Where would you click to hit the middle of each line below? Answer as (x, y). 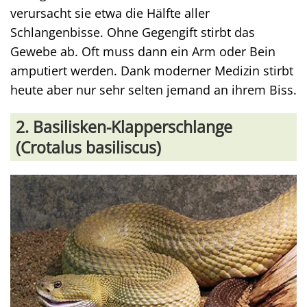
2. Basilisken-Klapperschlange (124, 126)
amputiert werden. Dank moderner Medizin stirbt (152, 70)
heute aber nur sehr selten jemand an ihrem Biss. (153, 89)
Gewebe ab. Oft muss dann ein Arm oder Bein (143, 51)
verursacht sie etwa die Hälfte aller (110, 13)
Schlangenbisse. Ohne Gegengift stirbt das (133, 32)
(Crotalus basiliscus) (88, 147)
